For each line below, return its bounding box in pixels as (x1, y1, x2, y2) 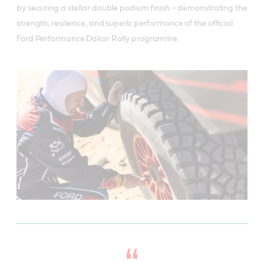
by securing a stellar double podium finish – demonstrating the (16, 4, 247, 12)
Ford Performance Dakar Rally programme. (16, 34, 180, 43)
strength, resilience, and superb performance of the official (16, 19, 233, 28)
